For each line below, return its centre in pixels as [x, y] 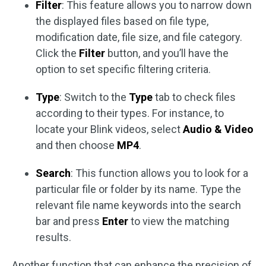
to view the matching [179, 221]
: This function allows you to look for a [159, 173]
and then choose [75, 145]
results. [53, 237]
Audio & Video [218, 129]
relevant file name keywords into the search [138, 205]
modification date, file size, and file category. [139, 37]
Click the [57, 53]
